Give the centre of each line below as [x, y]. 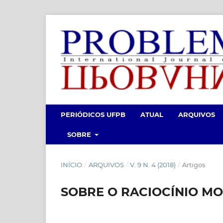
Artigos [193, 165]
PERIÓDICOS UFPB [93, 114]
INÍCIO [71, 165]
